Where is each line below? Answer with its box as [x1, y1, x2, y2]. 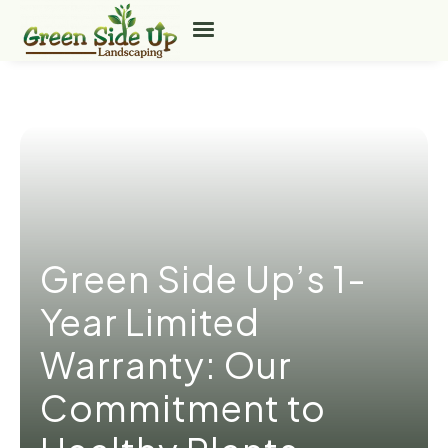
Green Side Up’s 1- [40, 255, 367, 301]
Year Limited [40, 298, 260, 344]
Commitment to [40, 384, 326, 430]
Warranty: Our [40, 341, 292, 387]
